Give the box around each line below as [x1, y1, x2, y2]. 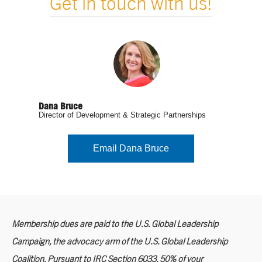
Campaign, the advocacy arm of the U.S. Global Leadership [12, 235, 227, 246]
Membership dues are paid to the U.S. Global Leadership [12, 218, 218, 229]
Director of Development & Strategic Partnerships [39, 111, 206, 120]
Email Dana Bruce [93, 143, 169, 154]
